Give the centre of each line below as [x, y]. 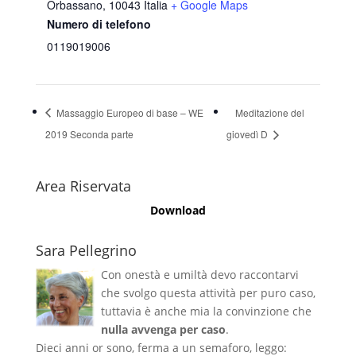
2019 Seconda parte [89, 134]
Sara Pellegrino [86, 251]
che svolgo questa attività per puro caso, [208, 293]
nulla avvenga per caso [163, 330]
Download [178, 211]
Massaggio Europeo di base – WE [128, 112]
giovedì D [249, 134]
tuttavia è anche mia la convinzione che [206, 311]
